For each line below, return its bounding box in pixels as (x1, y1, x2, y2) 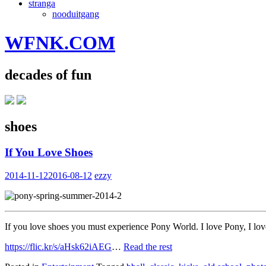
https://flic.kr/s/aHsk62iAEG (5, 242, 112, 252)
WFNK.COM (5, 32, 115, 54)
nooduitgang (52, 8, 99, 19)
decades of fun (5, 66, 91, 83)
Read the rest (123, 242, 172, 252)
